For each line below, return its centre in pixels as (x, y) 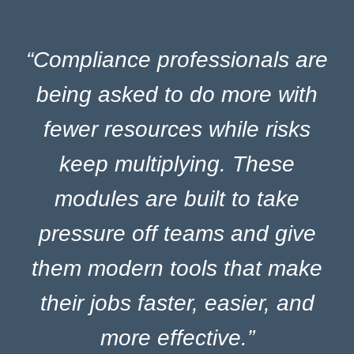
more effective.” (177, 337)
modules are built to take (177, 198)
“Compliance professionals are (177, 59)
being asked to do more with (177, 94)
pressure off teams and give (177, 233)
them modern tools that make (177, 268)
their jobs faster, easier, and (177, 303)
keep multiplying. (146, 164)
